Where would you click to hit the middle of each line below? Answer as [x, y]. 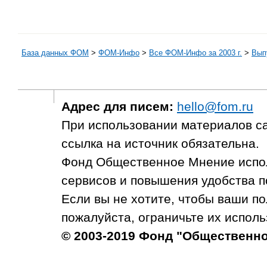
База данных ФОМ [55, 53]
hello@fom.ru [215, 106]
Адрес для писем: [117, 106]
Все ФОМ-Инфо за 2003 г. [195, 53]
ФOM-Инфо [119, 53]
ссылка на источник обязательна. [160, 143]
